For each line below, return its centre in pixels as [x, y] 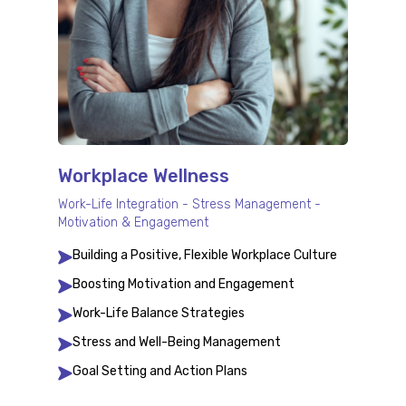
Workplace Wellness [144, 176]
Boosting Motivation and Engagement [184, 285]
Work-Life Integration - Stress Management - [189, 205]
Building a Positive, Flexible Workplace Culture [205, 256]
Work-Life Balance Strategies [159, 314]
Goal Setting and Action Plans [160, 372]
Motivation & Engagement [133, 223]
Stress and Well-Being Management [177, 343]
